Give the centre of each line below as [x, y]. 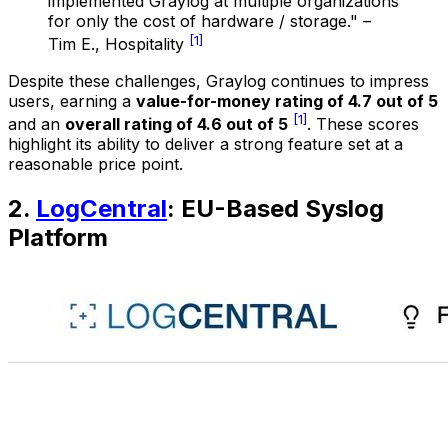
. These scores [363, 124]
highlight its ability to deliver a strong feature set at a [205, 144]
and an [36, 124]
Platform [58, 238]
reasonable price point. [95, 164]
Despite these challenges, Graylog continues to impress [218, 80]
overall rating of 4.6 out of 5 [176, 124]
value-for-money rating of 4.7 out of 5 [287, 100]
